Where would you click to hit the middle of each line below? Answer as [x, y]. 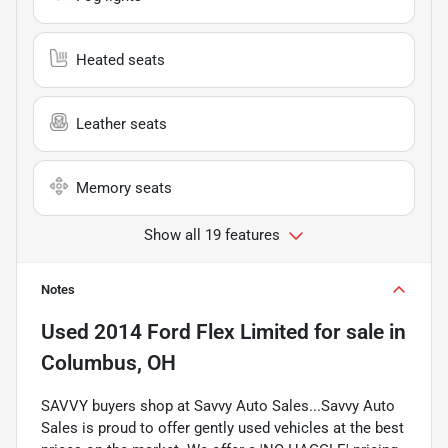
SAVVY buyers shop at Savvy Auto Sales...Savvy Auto [218, 405]
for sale [346, 331]
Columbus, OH [108, 362]
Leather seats [121, 123]
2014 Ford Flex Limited [201, 331]
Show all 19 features [212, 234]
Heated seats [120, 59]
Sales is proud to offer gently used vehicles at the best [222, 427]
